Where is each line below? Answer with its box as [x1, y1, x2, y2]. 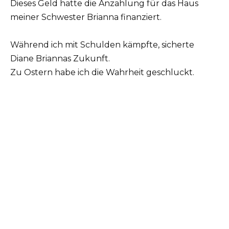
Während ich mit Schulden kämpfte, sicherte [10, 40, 194, 50]
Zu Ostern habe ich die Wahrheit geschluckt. [10, 67, 194, 78]
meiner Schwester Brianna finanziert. [10, 12, 162, 22]
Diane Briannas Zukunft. [10, 54, 110, 64]
